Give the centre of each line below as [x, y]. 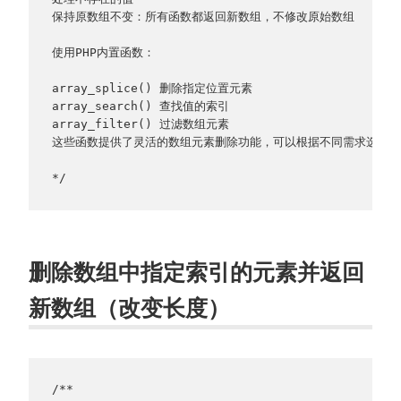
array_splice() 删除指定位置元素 [152, 89]
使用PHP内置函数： [103, 53]
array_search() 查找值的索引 [140, 107]
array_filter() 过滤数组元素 [140, 124]
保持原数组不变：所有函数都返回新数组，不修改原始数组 [203, 17]
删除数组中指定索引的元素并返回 [196, 271]
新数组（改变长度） [129, 307]
